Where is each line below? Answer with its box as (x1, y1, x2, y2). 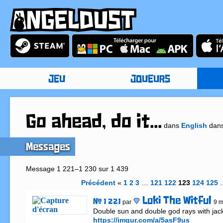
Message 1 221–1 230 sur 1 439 (25, 165, 128, 173)
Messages (25, 142, 70, 153)
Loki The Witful (142, 196, 212, 207)
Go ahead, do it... (25, 113, 162, 133)
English (181, 121, 207, 130)
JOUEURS (130, 74, 170, 85)
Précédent (81, 179, 116, 187)
